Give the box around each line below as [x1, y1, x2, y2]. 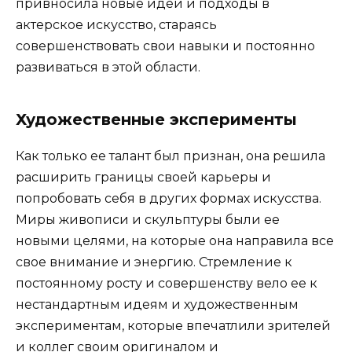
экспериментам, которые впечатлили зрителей [16, 318, 331, 334]
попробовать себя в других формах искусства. [16, 191, 321, 207]
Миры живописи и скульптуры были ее [16, 212, 280, 228]
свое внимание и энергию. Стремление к [16, 255, 292, 270]
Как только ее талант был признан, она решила [16, 148, 325, 164]
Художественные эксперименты [16, 110, 297, 130]
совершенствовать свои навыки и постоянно [16, 38, 315, 54]
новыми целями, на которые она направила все [16, 233, 334, 249]
